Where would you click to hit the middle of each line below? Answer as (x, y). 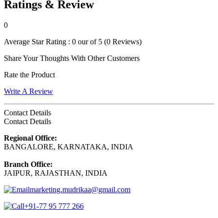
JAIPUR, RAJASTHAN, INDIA (56, 173)
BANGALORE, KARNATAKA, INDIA (69, 146)
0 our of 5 (87, 41)
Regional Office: (30, 138)
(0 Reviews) (122, 41)
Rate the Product (29, 74)
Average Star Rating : (38, 41)
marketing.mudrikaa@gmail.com (80, 189)
